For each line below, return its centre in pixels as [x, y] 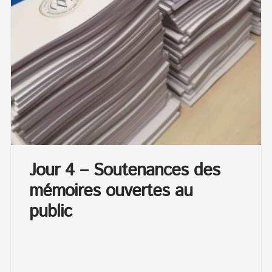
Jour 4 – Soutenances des [125, 170]
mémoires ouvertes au [111, 191]
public [51, 212]
